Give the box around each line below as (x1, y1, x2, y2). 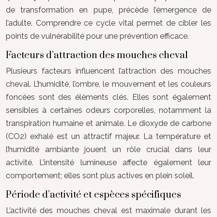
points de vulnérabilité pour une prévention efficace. (6, 31, 189, 41)
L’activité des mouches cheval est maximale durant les (6, 205, 211, 215)
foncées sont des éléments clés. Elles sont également (6, 92, 211, 102)
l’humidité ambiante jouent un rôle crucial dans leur (6, 144, 211, 154)
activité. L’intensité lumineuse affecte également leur (6, 157, 211, 167)
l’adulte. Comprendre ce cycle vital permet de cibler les (6, 18, 211, 28)
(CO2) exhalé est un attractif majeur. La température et (6, 131, 211, 141)
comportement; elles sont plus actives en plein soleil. (6, 170, 194, 180)
